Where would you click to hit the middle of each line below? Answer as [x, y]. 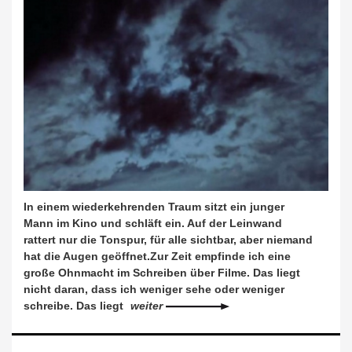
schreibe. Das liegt [75, 305]
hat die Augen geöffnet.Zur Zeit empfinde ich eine [157, 256]
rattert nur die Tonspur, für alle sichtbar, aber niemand [168, 239]
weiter [148, 305]
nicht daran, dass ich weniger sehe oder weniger [154, 289]
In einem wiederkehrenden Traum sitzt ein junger [154, 206]
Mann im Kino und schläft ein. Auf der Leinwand [153, 223]
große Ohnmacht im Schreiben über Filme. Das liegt [162, 272]
